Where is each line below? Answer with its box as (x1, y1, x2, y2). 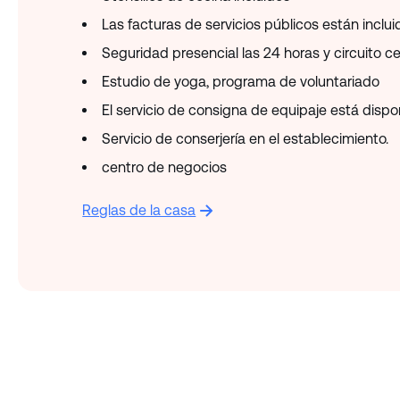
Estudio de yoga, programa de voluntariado (102, 73, 380, 91)
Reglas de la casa (82, 201, 196, 219)
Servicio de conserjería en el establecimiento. (102, 130, 389, 148)
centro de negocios (102, 159, 228, 177)
